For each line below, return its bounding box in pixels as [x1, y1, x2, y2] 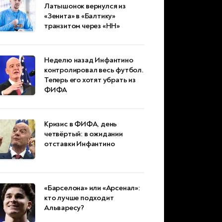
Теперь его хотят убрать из [44, 75, 136, 85]
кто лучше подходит [44, 193, 114, 203]
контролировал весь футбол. [44, 65, 144, 75]
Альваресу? [44, 203, 85, 213]
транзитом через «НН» [44, 21, 120, 31]
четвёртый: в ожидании [44, 129, 123, 139]
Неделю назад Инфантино [44, 55, 133, 65]
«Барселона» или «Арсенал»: [44, 183, 140, 193]
